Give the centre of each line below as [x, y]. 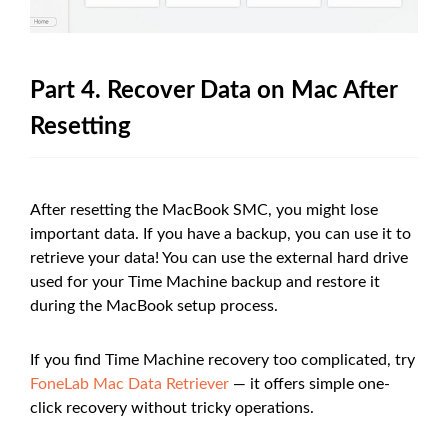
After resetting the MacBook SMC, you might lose [204, 209]
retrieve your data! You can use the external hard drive [219, 257]
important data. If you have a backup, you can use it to [220, 233]
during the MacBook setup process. [154, 305]
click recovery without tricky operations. [172, 407]
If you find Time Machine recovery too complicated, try [222, 359]
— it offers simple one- [309, 383]
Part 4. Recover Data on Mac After [214, 90]
